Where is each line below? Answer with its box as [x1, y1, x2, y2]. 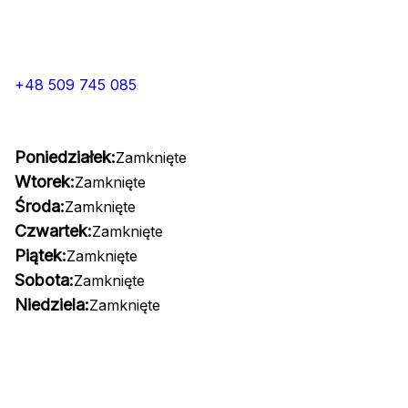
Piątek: [15, 246, 66, 265]
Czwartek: [15, 221, 92, 240]
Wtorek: [15, 172, 75, 191]
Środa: [15, 197, 65, 216]
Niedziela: [15, 295, 89, 314]
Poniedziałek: [15, 148, 116, 167]
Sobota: [15, 270, 74, 290]
